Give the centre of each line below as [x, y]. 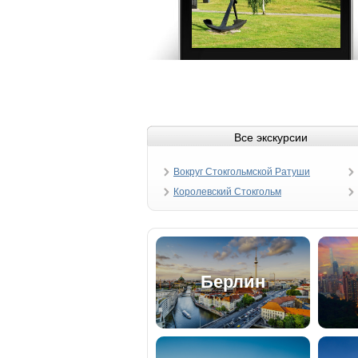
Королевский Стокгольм [227, 192]
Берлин [233, 282]
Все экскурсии [270, 137]
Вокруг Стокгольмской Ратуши [242, 172]
